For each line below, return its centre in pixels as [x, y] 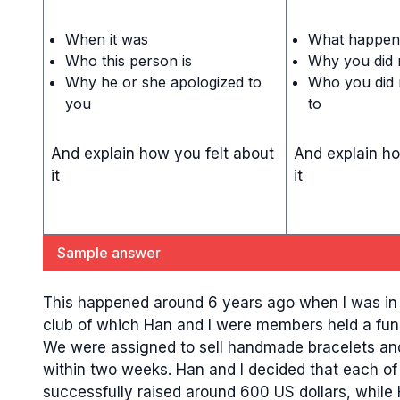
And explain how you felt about [162, 153]
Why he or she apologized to [163, 82]
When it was [107, 39]
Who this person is [129, 60]
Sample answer [109, 252]
